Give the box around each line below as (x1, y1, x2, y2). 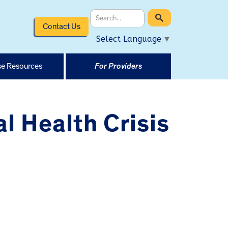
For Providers (94, 62, 142, 70)
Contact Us (42, 22, 80, 31)
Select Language (96, 34, 161, 44)
